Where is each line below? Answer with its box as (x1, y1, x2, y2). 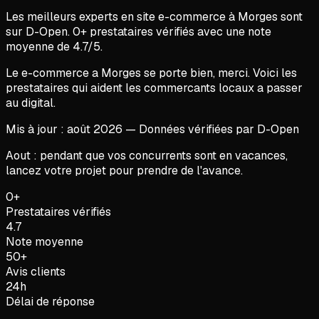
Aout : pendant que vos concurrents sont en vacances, (6, 147, 288, 163)
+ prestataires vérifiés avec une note (80, 23, 271, 39)
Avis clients (6, 263, 66, 279)
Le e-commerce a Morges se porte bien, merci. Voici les (6, 65, 297, 80)
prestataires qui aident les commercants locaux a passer (6, 80, 303, 95)
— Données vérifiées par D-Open (122, 121, 299, 137)
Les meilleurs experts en (6, 9, 137, 24)
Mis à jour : (6, 121, 67, 137)
